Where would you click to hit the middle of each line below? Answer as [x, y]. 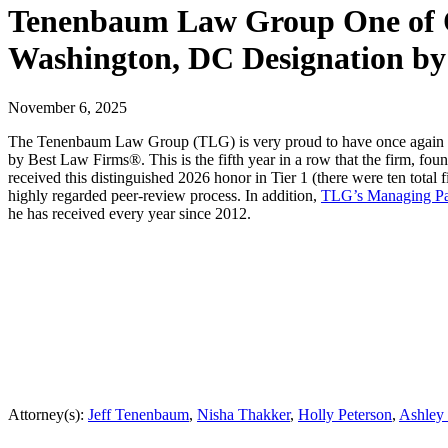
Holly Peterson [345, 414]
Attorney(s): [48, 414]
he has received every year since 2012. [129, 213]
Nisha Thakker [243, 414]
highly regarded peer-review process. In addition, [164, 195]
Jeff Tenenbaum [138, 414]
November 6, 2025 [67, 107]
